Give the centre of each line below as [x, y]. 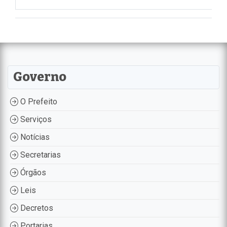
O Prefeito [38, 101]
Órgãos [32, 172]
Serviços [35, 119]
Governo [40, 77]
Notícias [34, 137]
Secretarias [40, 155]
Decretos [36, 208]
